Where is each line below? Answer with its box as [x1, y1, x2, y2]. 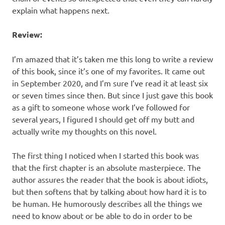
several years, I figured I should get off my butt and [12, 114, 194, 124]
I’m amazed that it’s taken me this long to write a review [12, 53, 213, 64]
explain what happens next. [12, 5, 109, 15]
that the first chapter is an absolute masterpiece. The [12, 162, 201, 172]
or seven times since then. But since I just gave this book [12, 89, 213, 100]
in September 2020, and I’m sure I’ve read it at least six [12, 77, 208, 88]
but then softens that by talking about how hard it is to [12, 186, 206, 196]
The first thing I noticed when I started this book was [12, 150, 199, 160]
